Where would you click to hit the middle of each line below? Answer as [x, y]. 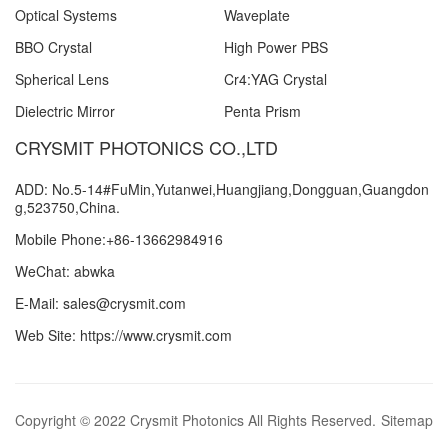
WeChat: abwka [65, 271]
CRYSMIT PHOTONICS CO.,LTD [146, 147]
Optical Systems [66, 15]
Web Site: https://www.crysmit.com [123, 335]
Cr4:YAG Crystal [275, 79]
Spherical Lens [62, 79]
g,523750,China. [67, 207]
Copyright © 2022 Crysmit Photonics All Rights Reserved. [195, 420]
